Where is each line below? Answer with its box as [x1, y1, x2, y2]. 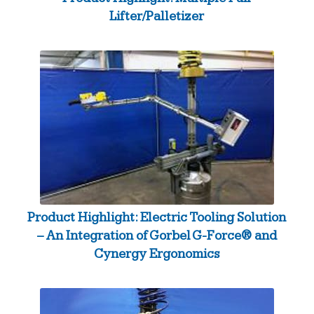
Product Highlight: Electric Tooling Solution [27, 210, 287, 226]
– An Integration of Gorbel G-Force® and [36, 228, 277, 245]
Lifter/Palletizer [109, 8, 205, 25]
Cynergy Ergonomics [94, 246, 220, 263]
